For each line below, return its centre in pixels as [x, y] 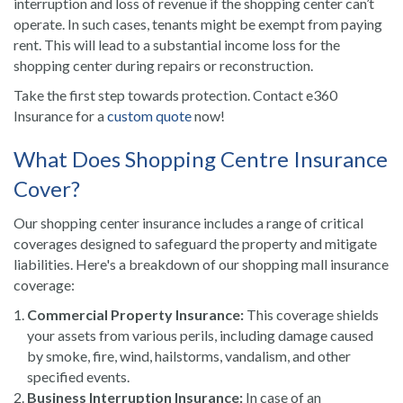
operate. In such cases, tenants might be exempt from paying [198, 24]
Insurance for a [60, 116]
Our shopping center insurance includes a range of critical [188, 223]
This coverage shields [311, 314]
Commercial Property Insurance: [135, 314]
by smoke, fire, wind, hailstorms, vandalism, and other [189, 356]
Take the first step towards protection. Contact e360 [175, 95]
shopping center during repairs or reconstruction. [163, 65]
